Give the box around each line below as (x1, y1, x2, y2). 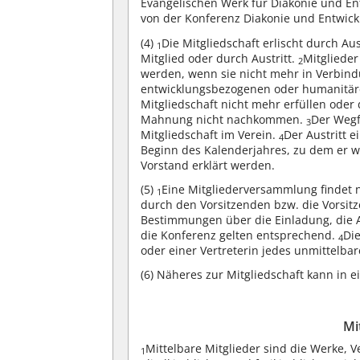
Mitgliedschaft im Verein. (141, 126, 280, 142)
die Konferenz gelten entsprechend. (141, 227, 339, 243)
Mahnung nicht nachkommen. (141, 111, 307, 127)
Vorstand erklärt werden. (141, 157, 276, 173)
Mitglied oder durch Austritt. (141, 50, 299, 66)
